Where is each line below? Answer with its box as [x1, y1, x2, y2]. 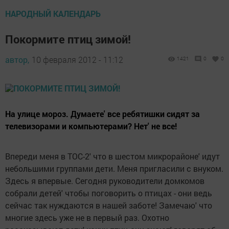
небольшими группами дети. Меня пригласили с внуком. [5, 163, 223, 174]
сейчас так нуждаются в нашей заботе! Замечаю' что [5, 200, 212, 211]
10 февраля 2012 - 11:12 [32, 54, 123, 65]
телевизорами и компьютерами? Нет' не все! [5, 121, 177, 132]
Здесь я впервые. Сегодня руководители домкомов [5, 175, 204, 187]
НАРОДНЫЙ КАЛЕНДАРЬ [5, 8, 101, 19]
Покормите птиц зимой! [5, 32, 131, 47]
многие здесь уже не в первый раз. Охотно [5, 212, 169, 223]
